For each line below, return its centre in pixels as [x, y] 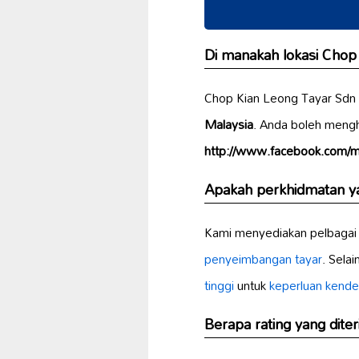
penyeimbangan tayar [263, 258]
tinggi [219, 285]
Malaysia [229, 124]
